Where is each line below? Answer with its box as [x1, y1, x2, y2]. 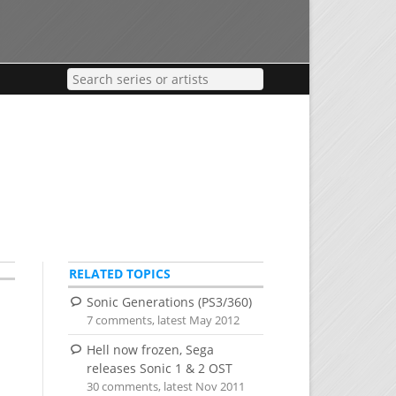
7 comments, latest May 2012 [87, 313, 240, 329]
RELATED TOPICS [68, 265, 171, 283]
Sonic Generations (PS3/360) [86, 293, 252, 311]
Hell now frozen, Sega [86, 340, 214, 358]
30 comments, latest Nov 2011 [87, 378, 246, 394]
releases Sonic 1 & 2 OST [86, 359, 232, 377]
